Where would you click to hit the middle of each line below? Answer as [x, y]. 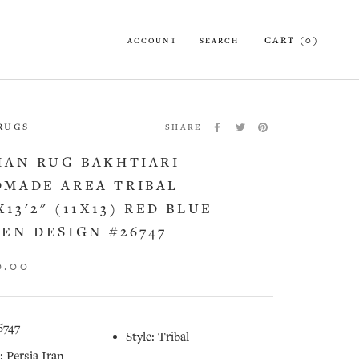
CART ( [285, 41]
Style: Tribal [157, 337]
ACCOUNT [152, 41]
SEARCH [219, 41]
